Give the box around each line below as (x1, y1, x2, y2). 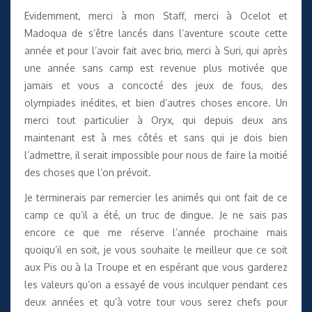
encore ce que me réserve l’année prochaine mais (24, 226, 288, 239)
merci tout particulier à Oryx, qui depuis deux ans (24, 114, 288, 126)
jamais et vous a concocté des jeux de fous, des (24, 79, 288, 91)
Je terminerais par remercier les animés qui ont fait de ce (24, 192, 288, 204)
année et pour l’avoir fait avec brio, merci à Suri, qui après (24, 44, 288, 56)
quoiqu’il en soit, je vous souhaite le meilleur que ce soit (24, 244, 288, 256)
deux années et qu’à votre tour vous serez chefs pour (24, 296, 288, 309)
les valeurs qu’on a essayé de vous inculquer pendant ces (24, 279, 288, 291)
